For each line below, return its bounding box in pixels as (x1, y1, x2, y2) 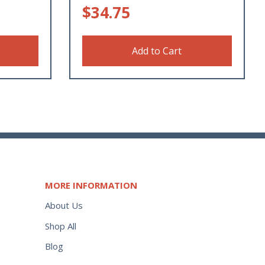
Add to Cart (132, 44, 182, 57)
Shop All (45, 219, 76, 232)
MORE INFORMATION (45, 179, 137, 191)
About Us (45, 199, 83, 211)
